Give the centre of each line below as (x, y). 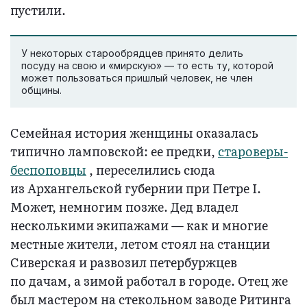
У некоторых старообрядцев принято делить (132, 53)
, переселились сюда (151, 169)
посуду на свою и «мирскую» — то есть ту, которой (147, 65)
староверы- (253, 151)
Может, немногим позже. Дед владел (124, 206)
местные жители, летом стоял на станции (140, 243)
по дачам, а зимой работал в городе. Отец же (149, 280)
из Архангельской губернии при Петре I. (136, 188)
